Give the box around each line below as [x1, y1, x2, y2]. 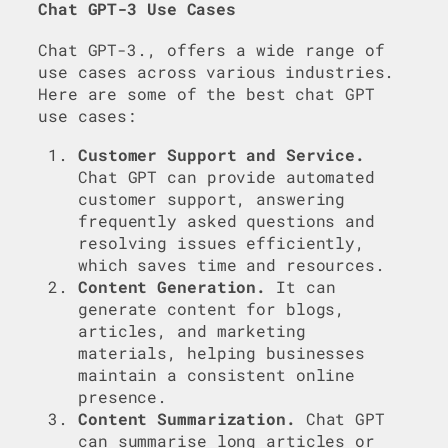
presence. [78, 385, 168, 407]
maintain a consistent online [78, 363, 356, 385]
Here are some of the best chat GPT [38, 83, 375, 105]
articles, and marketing [78, 319, 306, 341]
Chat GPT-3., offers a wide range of [38, 39, 385, 61]
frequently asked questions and [78, 209, 375, 231]
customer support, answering [78, 187, 346, 209]
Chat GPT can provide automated [78, 165, 375, 187]
